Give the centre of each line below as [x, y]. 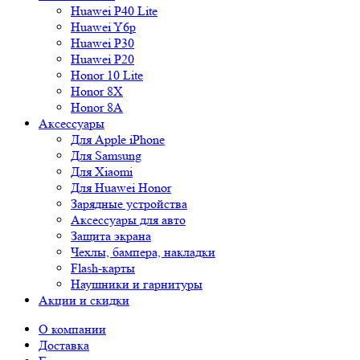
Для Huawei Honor [121, 188]
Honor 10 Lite [107, 75]
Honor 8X [97, 91]
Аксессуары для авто [128, 220]
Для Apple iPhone [118, 139]
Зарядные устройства [129, 204]
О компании [72, 329]
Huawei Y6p [103, 27]
